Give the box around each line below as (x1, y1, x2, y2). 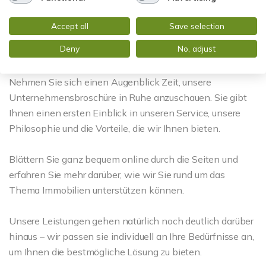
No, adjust (178, 43, 216, 53)
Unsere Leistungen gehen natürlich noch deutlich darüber (9, 214, 254, 227)
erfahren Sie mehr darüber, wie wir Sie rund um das (9, 168, 225, 180)
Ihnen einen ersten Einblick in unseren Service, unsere (9, 106, 241, 119)
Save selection (169, 20, 224, 31)
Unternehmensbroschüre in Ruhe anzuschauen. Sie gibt (9, 91, 247, 103)
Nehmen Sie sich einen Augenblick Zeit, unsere (9, 75, 211, 88)
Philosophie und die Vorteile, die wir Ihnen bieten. (9, 122, 220, 134)
